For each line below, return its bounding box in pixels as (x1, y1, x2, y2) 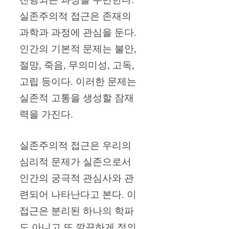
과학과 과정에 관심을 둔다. (19, 27, 136, 38)
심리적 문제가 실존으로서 (19, 156, 131, 167)
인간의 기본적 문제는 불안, (19, 43, 136, 55)
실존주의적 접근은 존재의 (19, 11, 131, 22)
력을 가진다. (19, 109, 73, 120)
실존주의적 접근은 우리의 (19, 140, 131, 151)
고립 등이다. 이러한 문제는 (19, 76, 136, 87)
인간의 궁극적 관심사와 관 (19, 172, 134, 184)
